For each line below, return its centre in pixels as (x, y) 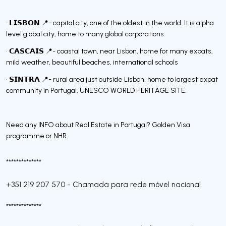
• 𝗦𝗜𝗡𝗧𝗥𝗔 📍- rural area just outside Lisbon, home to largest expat (112, 79)
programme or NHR (36, 136)
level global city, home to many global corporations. (86, 34)
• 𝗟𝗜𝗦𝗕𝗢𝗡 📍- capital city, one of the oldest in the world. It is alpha (110, 23)
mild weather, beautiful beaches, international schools (92, 62)
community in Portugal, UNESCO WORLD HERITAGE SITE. (96, 90)
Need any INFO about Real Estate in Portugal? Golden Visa (98, 125)
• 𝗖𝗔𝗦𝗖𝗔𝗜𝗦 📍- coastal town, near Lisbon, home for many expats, (109, 51)
